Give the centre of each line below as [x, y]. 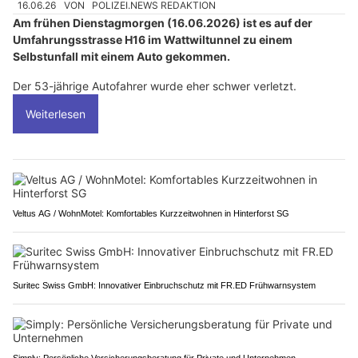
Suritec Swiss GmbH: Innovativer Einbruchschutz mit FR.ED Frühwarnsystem [164, 285]
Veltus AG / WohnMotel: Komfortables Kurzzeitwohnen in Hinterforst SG [151, 213]
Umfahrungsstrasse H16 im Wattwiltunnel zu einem [153, 39]
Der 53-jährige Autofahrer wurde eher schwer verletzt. [155, 86]
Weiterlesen [56, 113]
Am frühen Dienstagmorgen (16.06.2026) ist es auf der [163, 22]
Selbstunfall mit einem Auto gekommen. [121, 56]
